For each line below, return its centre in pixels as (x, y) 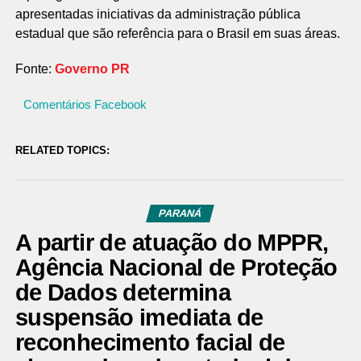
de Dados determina (123, 293)
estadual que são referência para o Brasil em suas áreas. (177, 33)
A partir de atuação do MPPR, (172, 243)
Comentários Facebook (85, 104)
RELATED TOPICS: (62, 150)
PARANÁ (180, 213)
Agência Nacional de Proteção (176, 268)
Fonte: (35, 69)
